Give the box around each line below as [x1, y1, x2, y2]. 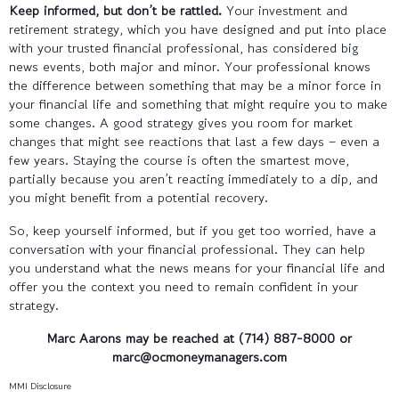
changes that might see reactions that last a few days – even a [9, 131, 379, 151]
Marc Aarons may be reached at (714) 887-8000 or [47, 328, 352, 347]
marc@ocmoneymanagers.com [112, 346, 287, 366]
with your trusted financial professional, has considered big [9, 37, 358, 57]
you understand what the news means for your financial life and [9, 257, 385, 277]
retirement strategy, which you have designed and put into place [9, 19, 387, 38]
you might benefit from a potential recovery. [9, 187, 268, 207]
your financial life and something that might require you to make [9, 94, 387, 113]
